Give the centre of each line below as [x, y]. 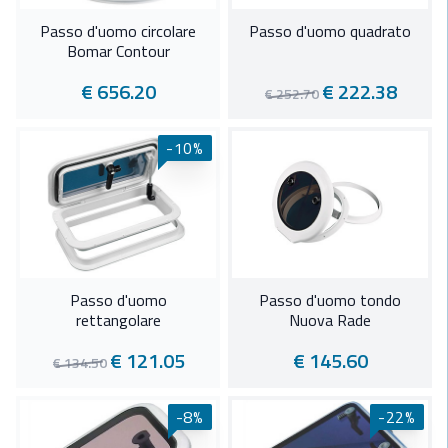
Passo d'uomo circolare [118, 31]
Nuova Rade [330, 320]
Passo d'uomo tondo [330, 300]
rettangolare [118, 320]
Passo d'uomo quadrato [330, 31]
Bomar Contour [118, 51]
